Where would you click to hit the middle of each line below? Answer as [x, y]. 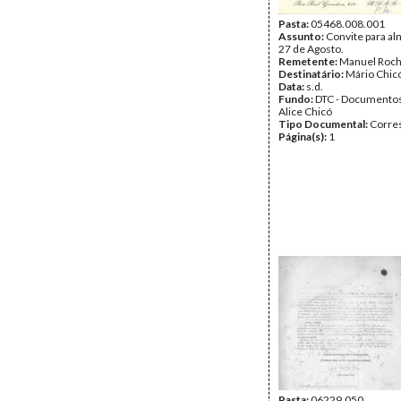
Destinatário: [312, 74]
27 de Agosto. [311, 49]
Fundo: [297, 99]
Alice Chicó [305, 111]
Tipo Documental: [324, 124]
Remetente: [309, 61]
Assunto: [302, 36]
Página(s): [303, 137]
